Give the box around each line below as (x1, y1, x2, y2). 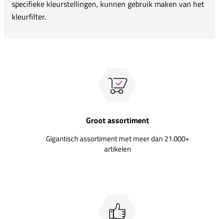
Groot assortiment (86, 114, 149, 126)
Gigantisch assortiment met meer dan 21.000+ (45, 132, 189, 144)
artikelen (104, 143, 131, 154)
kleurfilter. (12, 10, 46, 22)
